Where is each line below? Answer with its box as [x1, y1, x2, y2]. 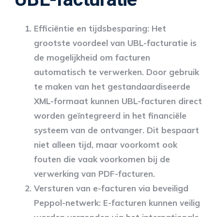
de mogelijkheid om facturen [34, 52, 150, 62]
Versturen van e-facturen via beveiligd [34, 183, 188, 193]
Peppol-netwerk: [34, 197, 103, 208]
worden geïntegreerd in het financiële [34, 110, 186, 121]
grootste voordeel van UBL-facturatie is [34, 37, 197, 48]
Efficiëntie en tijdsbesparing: [34, 23, 152, 33]
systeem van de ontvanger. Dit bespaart [34, 124, 199, 135]
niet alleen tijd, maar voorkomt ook [34, 139, 177, 150]
